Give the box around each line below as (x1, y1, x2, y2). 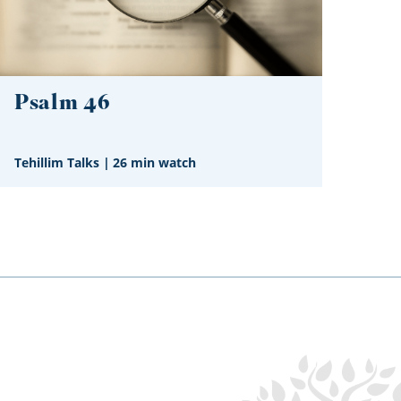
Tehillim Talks (14, 154, 99, 172)
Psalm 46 (14, 87, 111, 121)
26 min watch (113, 154, 196, 172)
